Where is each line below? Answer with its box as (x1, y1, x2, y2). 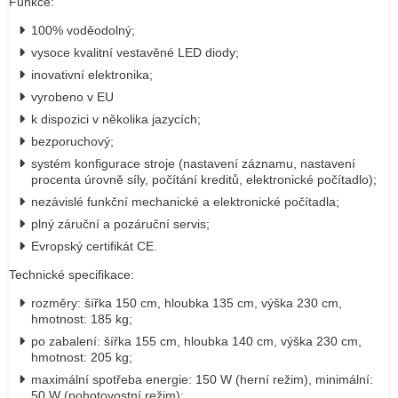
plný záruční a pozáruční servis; (31, 217, 210, 231)
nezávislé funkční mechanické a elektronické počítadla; (31, 195, 339, 209)
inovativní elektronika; (31, 68, 153, 82)
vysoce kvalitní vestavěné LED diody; (31, 45, 239, 60)
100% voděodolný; (31, 23, 135, 37)
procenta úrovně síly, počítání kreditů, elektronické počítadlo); (31, 172, 377, 187)
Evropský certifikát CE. (31, 239, 157, 253)
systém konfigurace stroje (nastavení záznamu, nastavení (31, 156, 355, 171)
